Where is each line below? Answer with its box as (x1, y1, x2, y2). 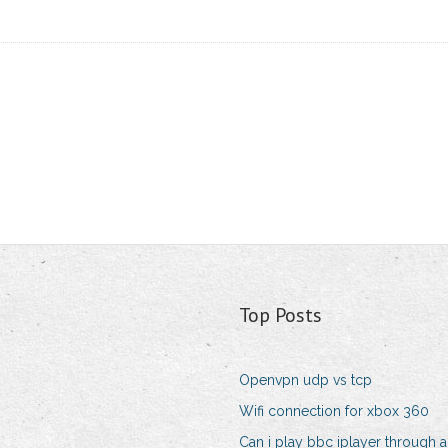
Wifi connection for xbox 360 (238, 403, 429, 420)
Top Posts (238, 302, 322, 329)
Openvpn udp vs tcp (238, 372, 372, 389)
